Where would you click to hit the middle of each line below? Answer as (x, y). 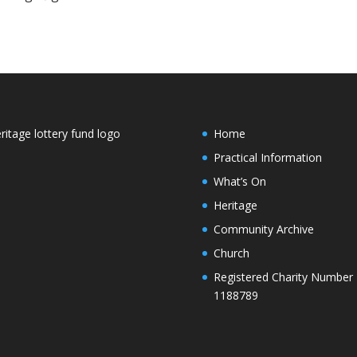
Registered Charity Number (283, 277)
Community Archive (263, 229)
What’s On (239, 182)
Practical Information (267, 158)
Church (231, 253)
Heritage (235, 206)
